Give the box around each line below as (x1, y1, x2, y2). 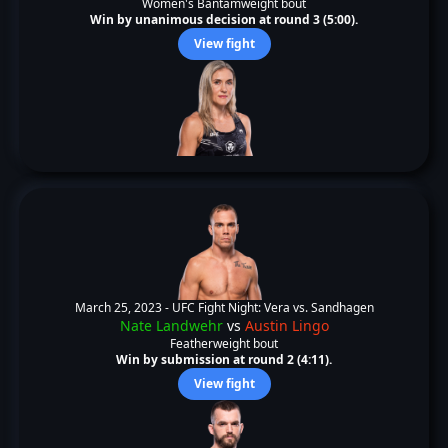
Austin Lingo (244, 316, 329, 335)
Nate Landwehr (119, 316, 223, 335)
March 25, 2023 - (74, 299, 172, 316)
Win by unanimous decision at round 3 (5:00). (90, 11, 358, 28)
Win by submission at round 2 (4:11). (116, 351, 332, 368)
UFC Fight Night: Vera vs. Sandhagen (171, 299, 374, 316)
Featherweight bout (170, 335, 278, 352)
